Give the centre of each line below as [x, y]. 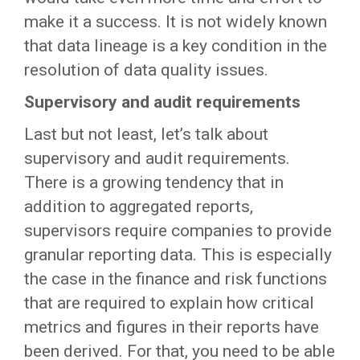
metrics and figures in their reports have [172, 327]
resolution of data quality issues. [146, 70]
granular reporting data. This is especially [178, 255]
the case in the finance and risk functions [176, 279]
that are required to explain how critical [169, 303]
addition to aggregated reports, [139, 207]
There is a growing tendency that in [154, 182]
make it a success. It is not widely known [176, 22]
